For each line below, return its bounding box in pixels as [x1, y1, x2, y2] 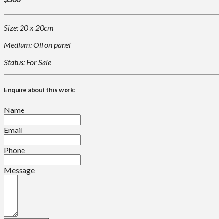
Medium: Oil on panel [4, 40, 71, 50]
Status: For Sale [4, 57, 51, 67]
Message [4, 165, 35, 175]
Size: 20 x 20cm [4, 23, 54, 33]
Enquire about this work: [4, 86, 75, 94]
